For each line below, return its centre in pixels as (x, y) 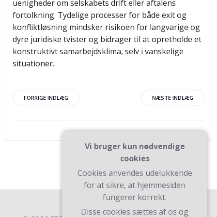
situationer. (33, 63)
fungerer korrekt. (135, 197)
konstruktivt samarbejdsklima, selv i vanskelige (98, 51)
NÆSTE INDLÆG (173, 98)
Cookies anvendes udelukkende (135, 173)
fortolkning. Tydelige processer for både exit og (100, 15)
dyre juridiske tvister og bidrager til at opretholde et (107, 39)
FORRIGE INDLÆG (46, 98)
